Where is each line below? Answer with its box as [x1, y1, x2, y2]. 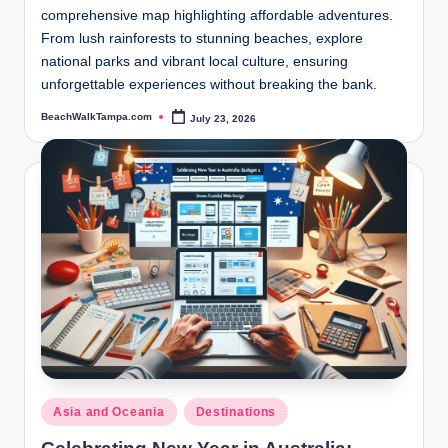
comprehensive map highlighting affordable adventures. [41, 8, 393, 24]
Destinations [195, 405, 277, 420]
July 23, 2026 [190, 112, 257, 124]
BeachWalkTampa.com [41, 111, 152, 123]
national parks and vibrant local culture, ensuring [41, 54, 348, 70]
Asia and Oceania [53, 405, 165, 420]
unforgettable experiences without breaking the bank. [41, 77, 377, 93]
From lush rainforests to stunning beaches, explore [41, 31, 363, 47]
